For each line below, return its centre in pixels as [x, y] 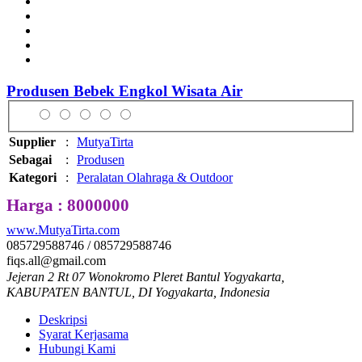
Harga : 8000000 [68, 204]
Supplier [32, 141]
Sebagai [30, 159]
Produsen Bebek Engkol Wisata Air [124, 91]
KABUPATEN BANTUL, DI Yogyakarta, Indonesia [138, 293]
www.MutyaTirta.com [63, 229]
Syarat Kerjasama [84, 335]
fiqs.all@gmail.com [56, 261]
